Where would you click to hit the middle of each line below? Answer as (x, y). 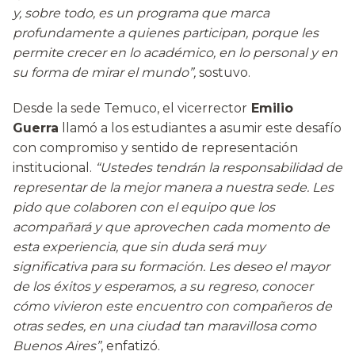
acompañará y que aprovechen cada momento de (171, 227)
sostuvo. (223, 73)
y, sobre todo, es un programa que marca (141, 13)
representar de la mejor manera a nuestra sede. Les (173, 188)
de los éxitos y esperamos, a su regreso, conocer (163, 287)
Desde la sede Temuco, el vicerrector (130, 109)
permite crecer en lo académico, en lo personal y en (175, 53)
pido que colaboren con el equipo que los (144, 208)
